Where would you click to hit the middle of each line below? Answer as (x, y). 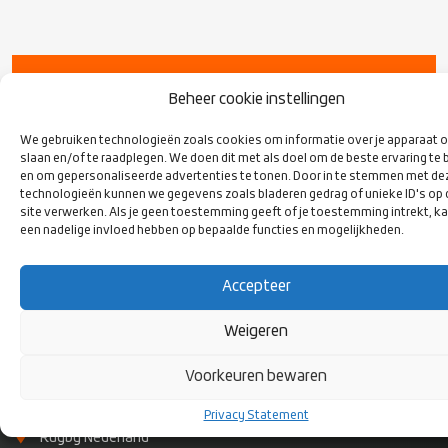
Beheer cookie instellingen (256, 99)
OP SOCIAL (72, 106)
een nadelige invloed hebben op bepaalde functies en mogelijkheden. (212, 230)
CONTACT (49, 389)
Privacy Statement (256, 415)
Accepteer (256, 286)
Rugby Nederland (94, 438)
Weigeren (256, 331)
